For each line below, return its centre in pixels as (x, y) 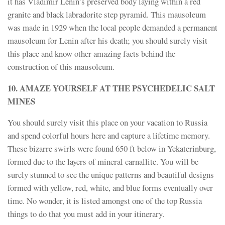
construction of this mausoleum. (61, 66)
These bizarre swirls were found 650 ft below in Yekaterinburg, (112, 149)
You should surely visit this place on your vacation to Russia (107, 123)
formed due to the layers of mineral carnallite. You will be (103, 162)
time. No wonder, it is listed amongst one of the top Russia (105, 201)
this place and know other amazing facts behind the (91, 53)
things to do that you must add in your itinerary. (86, 214)
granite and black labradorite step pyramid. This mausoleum (107, 14)
